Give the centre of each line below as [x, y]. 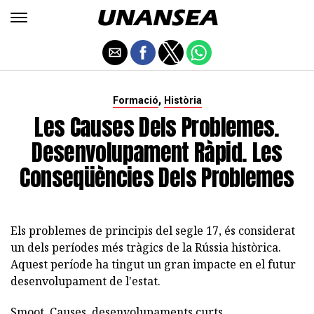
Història [183, 101]
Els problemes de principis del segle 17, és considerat [153, 231]
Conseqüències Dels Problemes [157, 178]
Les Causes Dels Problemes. [157, 127]
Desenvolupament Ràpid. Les [157, 152]
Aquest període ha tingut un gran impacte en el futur [153, 264]
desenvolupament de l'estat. [86, 281]
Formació [135, 101]
